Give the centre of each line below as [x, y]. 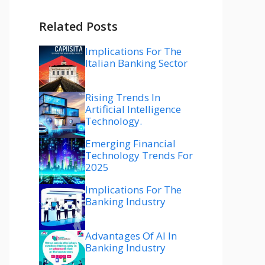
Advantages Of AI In [131, 236]
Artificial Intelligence [133, 109]
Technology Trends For [139, 156]
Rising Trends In [123, 98]
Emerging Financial [130, 144]
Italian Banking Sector [136, 63]
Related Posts [78, 27]
